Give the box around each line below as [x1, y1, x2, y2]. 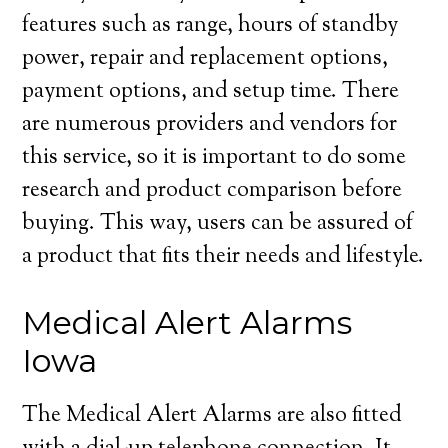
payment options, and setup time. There [22, 76, 400, 108]
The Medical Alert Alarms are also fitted [22, 400, 403, 432]
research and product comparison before [22, 175, 403, 207]
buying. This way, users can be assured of [22, 208, 414, 240]
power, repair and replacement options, [22, 43, 389, 75]
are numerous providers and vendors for [22, 109, 398, 141]
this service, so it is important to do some [22, 142, 407, 174]
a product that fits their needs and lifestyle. [22, 241, 425, 273]
